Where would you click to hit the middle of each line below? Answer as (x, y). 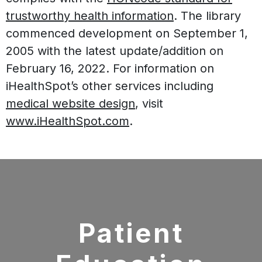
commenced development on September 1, (127, 34)
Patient (131, 233)
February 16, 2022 (56, 69)
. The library (207, 16)
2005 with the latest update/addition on (115, 51)
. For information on (160, 69)
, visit (149, 104)
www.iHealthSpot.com (68, 121)
